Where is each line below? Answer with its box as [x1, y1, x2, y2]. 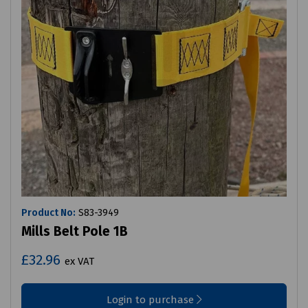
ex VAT [65, 255, 94, 268]
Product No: [21, 207, 76, 219]
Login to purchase [106, 294, 197, 307]
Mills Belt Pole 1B [21, 223, 128, 240]
